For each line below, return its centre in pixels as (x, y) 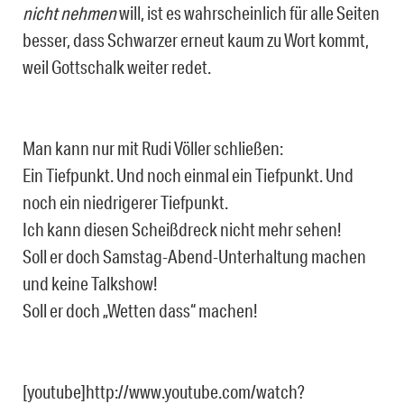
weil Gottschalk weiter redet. (117, 66)
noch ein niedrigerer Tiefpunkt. (125, 202)
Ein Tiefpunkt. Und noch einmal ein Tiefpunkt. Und (188, 174)
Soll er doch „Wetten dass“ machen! (140, 310)
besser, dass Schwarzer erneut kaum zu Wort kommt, (196, 39)
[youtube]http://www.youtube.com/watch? (164, 391)
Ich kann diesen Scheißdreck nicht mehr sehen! (182, 229)
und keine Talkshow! (90, 283)
